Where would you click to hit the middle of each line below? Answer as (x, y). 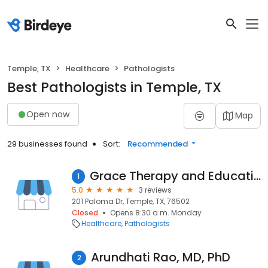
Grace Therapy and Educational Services (257, 176)
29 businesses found (47, 144)
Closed (85, 213)
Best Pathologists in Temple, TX (114, 87)
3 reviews (155, 190)
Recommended (158, 144)
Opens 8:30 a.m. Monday (156, 213)
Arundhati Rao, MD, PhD (161, 257)
